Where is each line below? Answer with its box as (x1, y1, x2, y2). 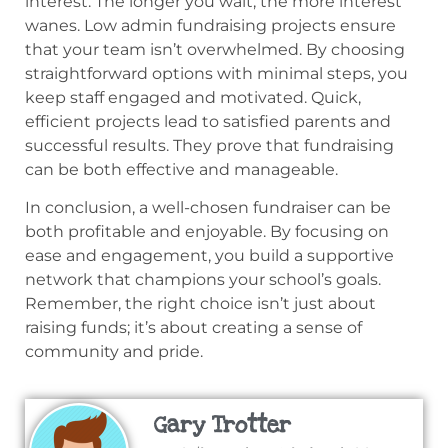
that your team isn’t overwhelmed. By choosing (25, 39, 405, 59)
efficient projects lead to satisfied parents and (25, 111, 391, 131)
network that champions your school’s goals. (25, 270, 381, 290)
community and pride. (25, 342, 203, 362)
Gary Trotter (153, 409, 291, 440)
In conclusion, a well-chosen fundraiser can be (25, 198, 391, 218)
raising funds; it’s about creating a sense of (25, 318, 362, 338)
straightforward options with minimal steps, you (25, 63, 408, 83)
